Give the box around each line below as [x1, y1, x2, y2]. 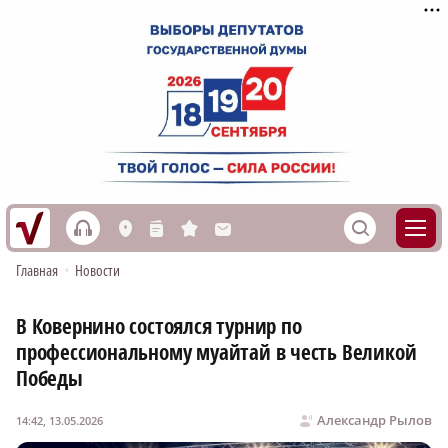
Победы [16, 364, 83, 393]
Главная [16, 260, 59, 281]
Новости [74, 260, 121, 281]
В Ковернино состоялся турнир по [16, 312, 302, 341]
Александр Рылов [317, 411, 432, 430]
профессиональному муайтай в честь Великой [16, 338, 417, 367]
